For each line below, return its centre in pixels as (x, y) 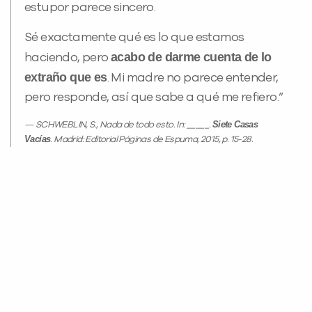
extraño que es (66, 78)
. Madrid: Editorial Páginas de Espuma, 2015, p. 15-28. (152, 140)
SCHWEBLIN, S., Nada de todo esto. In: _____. (124, 125)
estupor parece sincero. (90, 8)
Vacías (38, 139)
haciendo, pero (68, 58)
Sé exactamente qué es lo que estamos (134, 38)
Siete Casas (235, 125)
